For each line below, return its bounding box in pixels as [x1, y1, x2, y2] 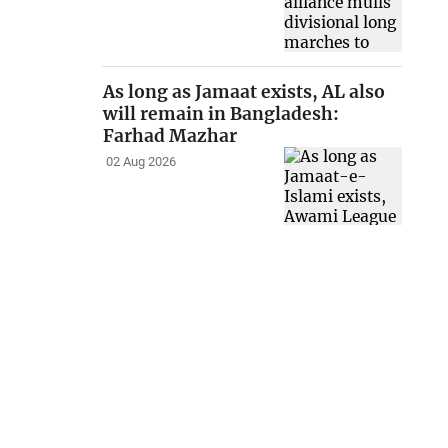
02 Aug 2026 [105, 154, 176, 170]
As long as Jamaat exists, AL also [103, 80, 386, 103]
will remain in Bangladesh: [103, 102, 340, 125]
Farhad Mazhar [103, 124, 238, 147]
